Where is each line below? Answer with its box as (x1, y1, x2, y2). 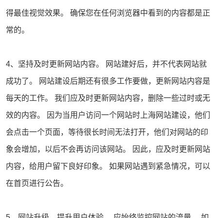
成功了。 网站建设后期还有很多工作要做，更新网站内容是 (5, 77, 210, 86)
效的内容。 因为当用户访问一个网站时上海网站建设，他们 (5, 111, 210, 120)
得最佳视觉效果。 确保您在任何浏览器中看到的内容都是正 (5, 9, 210, 18)
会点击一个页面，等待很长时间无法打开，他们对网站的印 (5, 128, 208, 137)
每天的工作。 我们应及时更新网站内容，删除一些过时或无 (5, 94, 210, 103)
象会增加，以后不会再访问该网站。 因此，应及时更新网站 (5, 145, 210, 154)
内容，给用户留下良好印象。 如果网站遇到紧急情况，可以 (5, 162, 210, 171)
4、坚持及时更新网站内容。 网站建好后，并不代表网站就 (5, 60, 207, 69)
